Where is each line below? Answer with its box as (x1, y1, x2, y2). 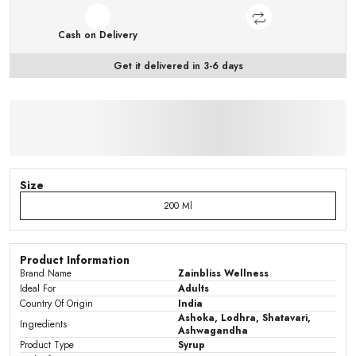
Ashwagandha (178, 323, 248, 338)
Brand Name (20, 266, 72, 281)
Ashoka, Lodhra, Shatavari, (178, 311, 311, 325)
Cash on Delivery (57, 28, 137, 42)
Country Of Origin (20, 296, 93, 311)
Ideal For (20, 281, 56, 296)
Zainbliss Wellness (178, 266, 269, 281)
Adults (178, 281, 209, 296)
